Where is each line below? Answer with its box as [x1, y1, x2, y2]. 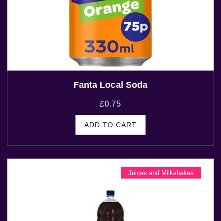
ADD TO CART [84, 121, 137, 129]
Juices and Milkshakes [128, 169, 194, 177]
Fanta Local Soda [73, 80, 148, 90]
